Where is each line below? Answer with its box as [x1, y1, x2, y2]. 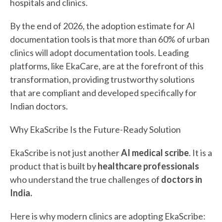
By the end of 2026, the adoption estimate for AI [10, 20, 195, 31]
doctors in [161, 173, 202, 185]
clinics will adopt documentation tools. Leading [10, 47, 189, 58]
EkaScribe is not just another [10, 147, 121, 158]
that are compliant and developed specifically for [10, 87, 197, 98]
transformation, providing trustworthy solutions [10, 73, 195, 85]
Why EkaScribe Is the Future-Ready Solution [10, 123, 181, 135]
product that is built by [10, 160, 98, 171]
